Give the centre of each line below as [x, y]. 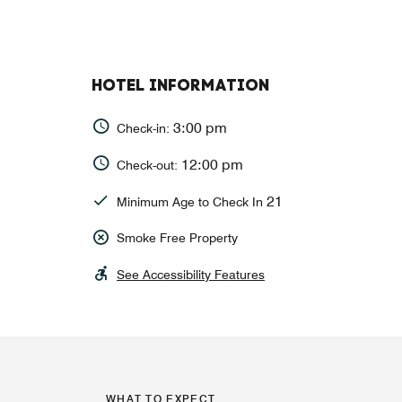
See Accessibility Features [191, 275]
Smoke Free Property [177, 238]
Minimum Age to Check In [192, 201]
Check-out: [149, 165]
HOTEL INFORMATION [180, 86]
